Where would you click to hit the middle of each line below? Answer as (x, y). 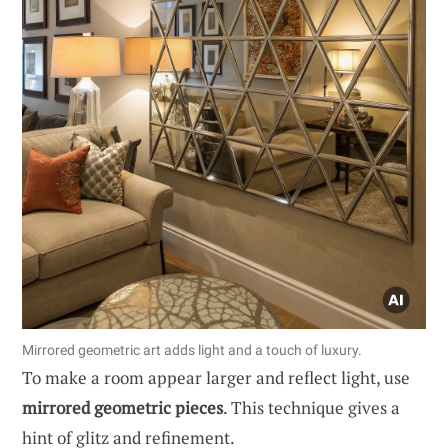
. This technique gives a (311, 407)
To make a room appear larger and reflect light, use (216, 377)
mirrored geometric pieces (122, 407)
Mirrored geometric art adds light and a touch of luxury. (192, 349)
